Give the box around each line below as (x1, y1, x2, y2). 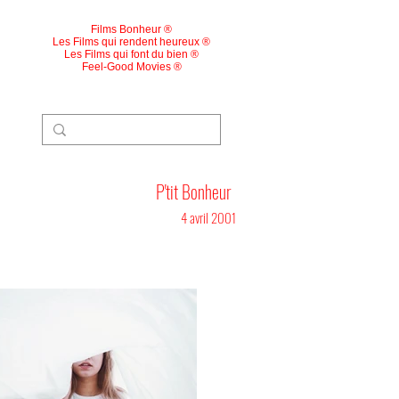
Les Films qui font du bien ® (64, 48, 199, 61)
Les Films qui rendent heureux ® (53, 36, 210, 48)
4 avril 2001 (181, 208, 236, 227)
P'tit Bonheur (156, 178, 232, 205)
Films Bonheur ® (91, 23, 172, 36)
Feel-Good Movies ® (81, 61, 182, 73)
